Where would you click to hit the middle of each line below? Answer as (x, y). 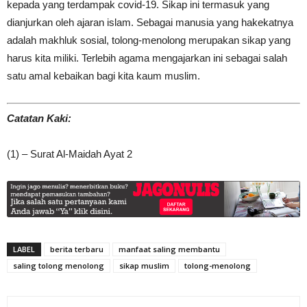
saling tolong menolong (59, 265)
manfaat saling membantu (169, 249)
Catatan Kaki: (39, 118)
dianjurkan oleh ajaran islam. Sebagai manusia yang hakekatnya (150, 22)
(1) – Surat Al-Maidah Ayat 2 (70, 153)
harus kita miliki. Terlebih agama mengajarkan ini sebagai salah (147, 58)
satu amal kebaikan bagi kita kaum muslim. (103, 76)
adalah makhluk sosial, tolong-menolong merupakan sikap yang (149, 40)
